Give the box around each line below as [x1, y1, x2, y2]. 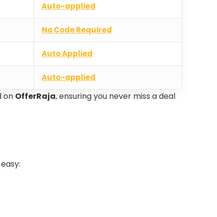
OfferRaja [15, 91, 56, 102]
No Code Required [42, 25, 112, 35]
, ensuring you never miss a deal [56, 91, 175, 102]
